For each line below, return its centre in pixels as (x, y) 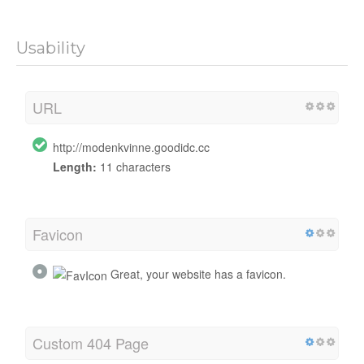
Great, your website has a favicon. (197, 273)
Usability (51, 48)
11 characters (134, 166)
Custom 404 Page (91, 343)
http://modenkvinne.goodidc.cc (131, 147)
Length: (75, 166)
